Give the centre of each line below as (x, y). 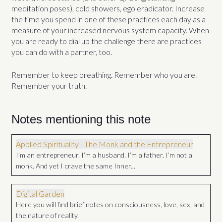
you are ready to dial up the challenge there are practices (107, 41)
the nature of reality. (48, 216)
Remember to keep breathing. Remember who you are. (104, 74)
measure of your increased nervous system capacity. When (111, 30)
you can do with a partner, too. (62, 52)
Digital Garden (40, 194)
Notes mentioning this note (81, 119)
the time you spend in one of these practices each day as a (109, 19)
